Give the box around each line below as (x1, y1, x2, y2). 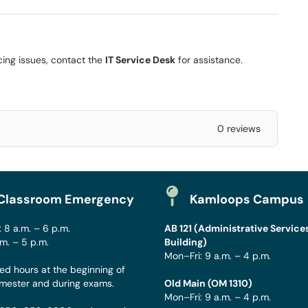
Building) (164, 236, 207, 248)
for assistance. (175, 54, 243, 66)
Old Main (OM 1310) (164, 277, 252, 289)
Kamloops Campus (190, 191, 304, 208)
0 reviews (217, 122, 261, 135)
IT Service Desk (105, 54, 175, 66)
